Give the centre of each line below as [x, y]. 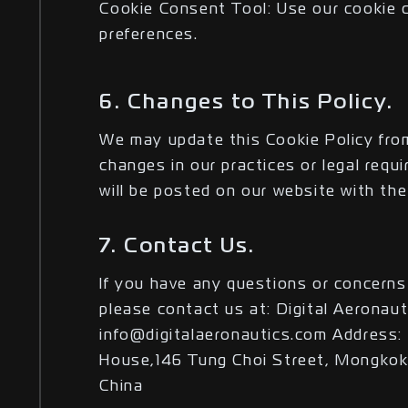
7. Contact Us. [178, 247]
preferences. [149, 36]
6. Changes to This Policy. [247, 103]
